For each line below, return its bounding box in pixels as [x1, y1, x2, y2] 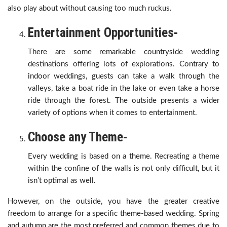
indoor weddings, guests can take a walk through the [28, 72, 219, 80]
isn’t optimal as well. [28, 177, 96, 184]
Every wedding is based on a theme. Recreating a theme [28, 153, 219, 160]
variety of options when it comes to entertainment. [28, 109, 197, 117]
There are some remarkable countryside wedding [28, 48, 219, 56]
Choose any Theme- [28, 130, 128, 144]
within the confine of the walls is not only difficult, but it [28, 165, 219, 172]
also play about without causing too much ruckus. [8, 5, 172, 12]
